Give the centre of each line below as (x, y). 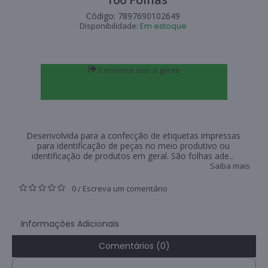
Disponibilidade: (110, 26)
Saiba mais (230, 166)
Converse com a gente (138, 70)
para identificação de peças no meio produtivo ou (133, 146)
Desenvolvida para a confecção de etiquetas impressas (133, 136)
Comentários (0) (134, 246)
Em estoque (163, 26)
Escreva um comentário (125, 189)
